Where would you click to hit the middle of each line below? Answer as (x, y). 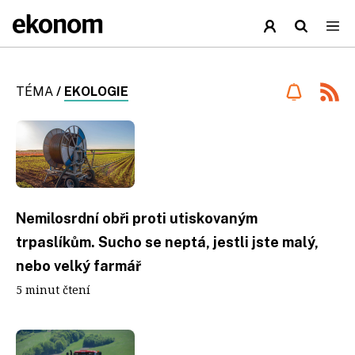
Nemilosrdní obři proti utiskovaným (137, 218)
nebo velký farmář (78, 265)
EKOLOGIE (96, 92)
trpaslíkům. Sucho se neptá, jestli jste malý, (167, 242)
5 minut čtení (53, 289)
